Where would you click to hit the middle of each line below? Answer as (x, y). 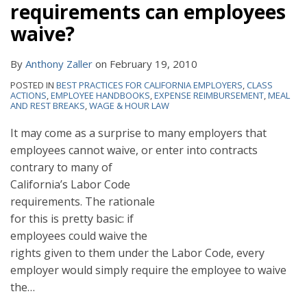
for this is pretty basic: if (72, 219)
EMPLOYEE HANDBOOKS (100, 96)
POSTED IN (33, 85)
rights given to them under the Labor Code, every (137, 253)
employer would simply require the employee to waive (148, 270)
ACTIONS (28, 96)
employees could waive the (79, 236)
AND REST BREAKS (48, 106)
